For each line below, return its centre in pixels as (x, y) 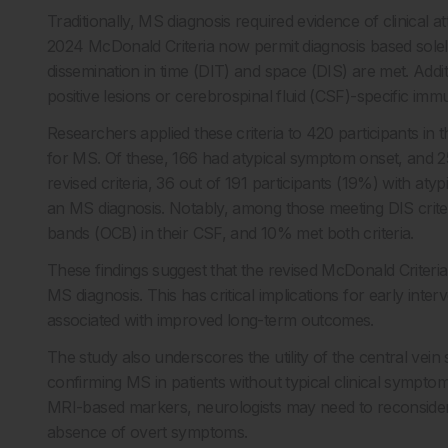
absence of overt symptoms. (147, 432)
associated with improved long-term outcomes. (210, 320)
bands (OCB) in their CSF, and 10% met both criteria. (230, 233)
